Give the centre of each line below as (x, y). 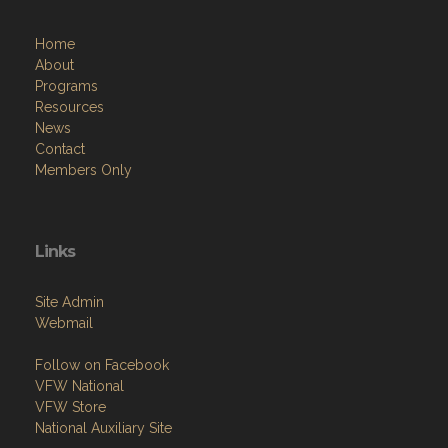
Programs (66, 86)
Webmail (64, 323)
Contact (60, 149)
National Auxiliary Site (103, 428)
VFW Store (70, 407)
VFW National (79, 386)
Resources (69, 107)
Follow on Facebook (102, 365)
